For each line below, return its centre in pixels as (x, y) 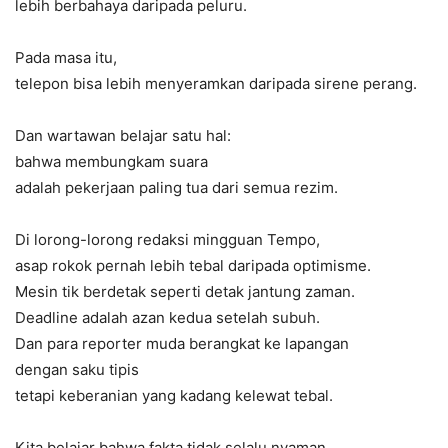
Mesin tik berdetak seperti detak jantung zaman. (185, 291)
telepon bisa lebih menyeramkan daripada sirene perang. (216, 83)
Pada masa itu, (66, 57)
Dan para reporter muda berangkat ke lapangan (182, 343)
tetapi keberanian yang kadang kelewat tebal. (174, 395)
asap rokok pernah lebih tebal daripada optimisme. (193, 265)
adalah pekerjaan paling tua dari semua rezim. (176, 187)
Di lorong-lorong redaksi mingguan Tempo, (167, 239)
